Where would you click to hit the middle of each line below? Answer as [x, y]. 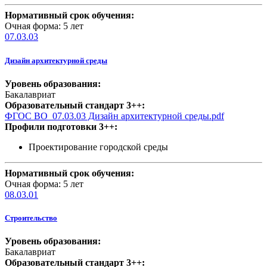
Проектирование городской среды [98, 147]
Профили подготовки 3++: [61, 126]
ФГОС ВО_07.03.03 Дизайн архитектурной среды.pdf [114, 116]
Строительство [31, 218]
